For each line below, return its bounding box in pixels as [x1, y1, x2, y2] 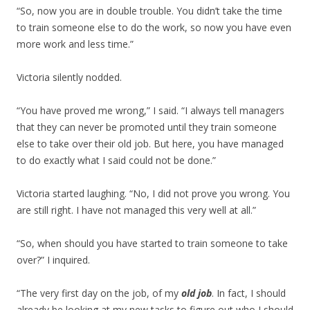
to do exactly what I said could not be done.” [17, 154, 216, 167]
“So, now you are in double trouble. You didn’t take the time [17, 4, 282, 17]
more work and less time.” [17, 37, 134, 51]
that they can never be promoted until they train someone [17, 120, 277, 134]
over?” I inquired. [17, 253, 90, 266]
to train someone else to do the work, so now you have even [17, 21, 291, 34]
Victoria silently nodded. [17, 71, 122, 84]
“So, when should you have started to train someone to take [17, 237, 288, 250]
